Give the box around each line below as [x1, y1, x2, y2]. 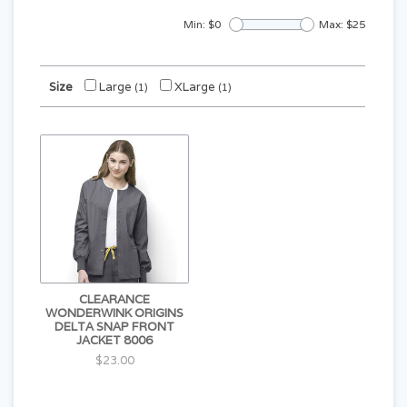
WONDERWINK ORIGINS [45, 305, 184, 321]
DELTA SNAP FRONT [55, 319, 174, 334]
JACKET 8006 [76, 333, 153, 348]
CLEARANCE [79, 292, 150, 307]
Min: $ [184, 17, 214, 31]
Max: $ [319, 17, 352, 31]
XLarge [172, 79, 218, 94]
